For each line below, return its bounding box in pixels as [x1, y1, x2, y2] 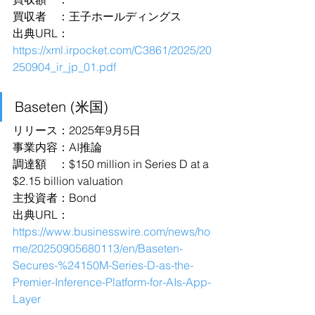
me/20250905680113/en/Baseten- [13, 241, 183, 255]
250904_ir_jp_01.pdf [13, 60, 116, 74]
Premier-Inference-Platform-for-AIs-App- [13, 275, 211, 289]
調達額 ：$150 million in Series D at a [13, 157, 212, 171]
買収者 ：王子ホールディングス [13, 9, 181, 23]
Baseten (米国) [15, 98, 108, 115]
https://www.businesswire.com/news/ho [13, 224, 210, 238]
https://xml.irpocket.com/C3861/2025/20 [13, 43, 212, 57]
